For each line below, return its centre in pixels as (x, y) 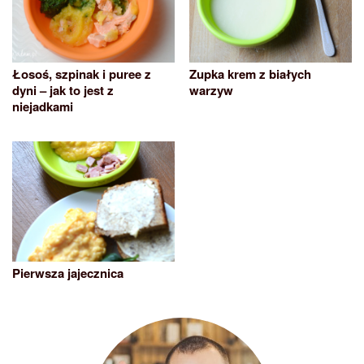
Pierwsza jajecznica (68, 273)
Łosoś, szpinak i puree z (82, 74)
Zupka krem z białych (250, 74)
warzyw (211, 90)
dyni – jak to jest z (63, 90)
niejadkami (43, 106)
